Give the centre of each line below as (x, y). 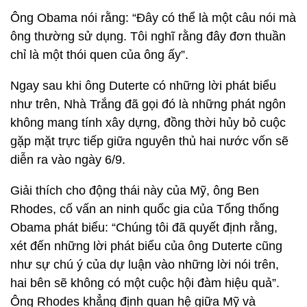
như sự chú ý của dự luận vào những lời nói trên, (145, 265)
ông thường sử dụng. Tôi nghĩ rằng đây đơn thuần (148, 36)
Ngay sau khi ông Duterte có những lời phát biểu (143, 86)
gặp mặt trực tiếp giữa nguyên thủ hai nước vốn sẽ (149, 141)
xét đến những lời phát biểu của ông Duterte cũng (146, 246)
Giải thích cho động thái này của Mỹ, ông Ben (135, 191)
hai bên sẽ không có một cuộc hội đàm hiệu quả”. (145, 283)
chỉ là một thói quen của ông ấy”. (99, 55)
